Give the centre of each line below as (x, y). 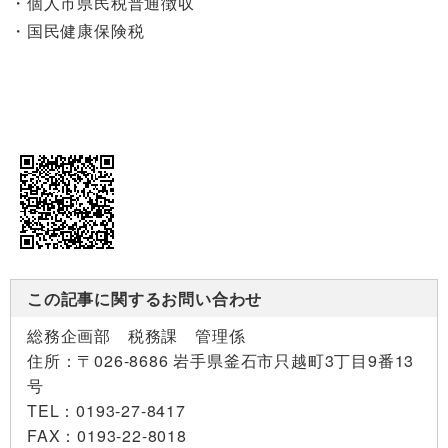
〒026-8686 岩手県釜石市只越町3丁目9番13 (246, 360)
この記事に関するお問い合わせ (145, 298)
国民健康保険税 (85, 30)
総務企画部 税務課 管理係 (136, 335)
